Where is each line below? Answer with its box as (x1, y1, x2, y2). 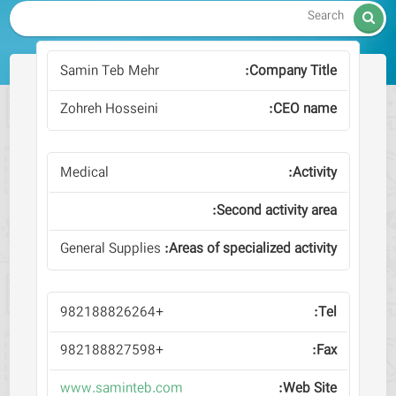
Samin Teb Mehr (59, 62, 159, 81)
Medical (59, 164, 109, 183)
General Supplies (59, 240, 161, 259)
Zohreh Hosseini (59, 100, 158, 119)
